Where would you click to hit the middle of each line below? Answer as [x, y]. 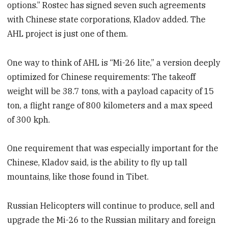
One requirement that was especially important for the [113, 148]
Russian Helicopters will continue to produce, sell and [111, 206]
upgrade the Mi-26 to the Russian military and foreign [112, 220]
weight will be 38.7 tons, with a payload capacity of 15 [111, 91]
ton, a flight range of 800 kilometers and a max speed [110, 105]
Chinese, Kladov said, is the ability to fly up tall [97, 163]
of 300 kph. [29, 119]
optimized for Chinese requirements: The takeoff [102, 77]
